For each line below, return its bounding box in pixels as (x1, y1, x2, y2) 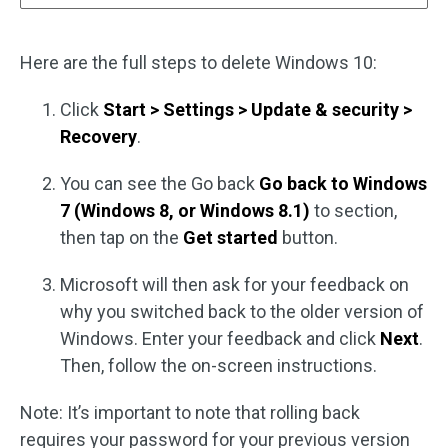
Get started (183, 226, 278, 248)
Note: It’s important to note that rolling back (20, 401, 360, 423)
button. (278, 226, 338, 248)
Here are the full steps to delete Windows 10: (20, 51, 377, 73)
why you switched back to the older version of (60, 300, 424, 322)
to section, (310, 199, 397, 221)
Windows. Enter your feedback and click (60, 327, 380, 349)
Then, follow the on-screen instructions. (60, 354, 377, 376)
